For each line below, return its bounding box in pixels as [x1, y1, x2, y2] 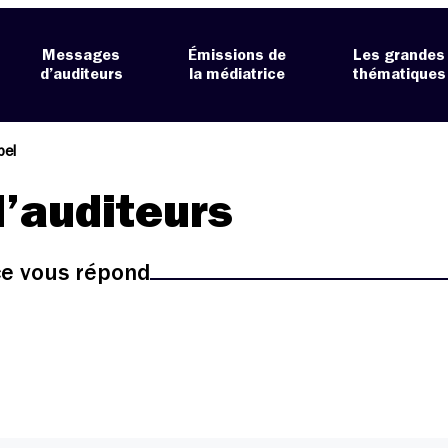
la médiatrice [189, 66, 286, 83]
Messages [42, 47, 121, 64]
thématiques [352, 66, 446, 83]
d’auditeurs [39, 66, 123, 83]
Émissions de [188, 47, 287, 64]
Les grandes [353, 47, 446, 64]
